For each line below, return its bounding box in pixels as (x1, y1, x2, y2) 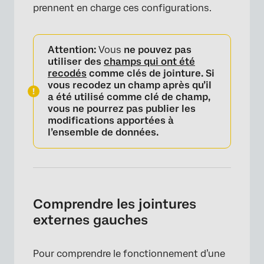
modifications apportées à (48, 115, 174, 126)
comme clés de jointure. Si (87, 68, 214, 79)
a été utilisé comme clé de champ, (48, 91, 210, 103)
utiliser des (48, 56, 104, 67)
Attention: (48, 44, 96, 55)
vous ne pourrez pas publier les (48, 103, 196, 114)
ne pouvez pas (124, 44, 192, 55)
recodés (48, 68, 87, 79)
